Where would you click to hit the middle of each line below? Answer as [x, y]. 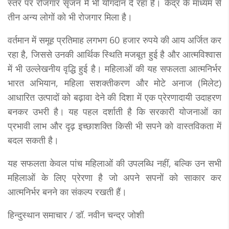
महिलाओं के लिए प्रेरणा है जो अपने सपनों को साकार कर [114, 177]
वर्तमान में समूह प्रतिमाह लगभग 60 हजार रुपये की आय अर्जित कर [114, 40]
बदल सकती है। [33, 140]
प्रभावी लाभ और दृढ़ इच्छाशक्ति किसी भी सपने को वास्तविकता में [114, 125]
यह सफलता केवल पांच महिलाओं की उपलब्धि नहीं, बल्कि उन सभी [114, 163]
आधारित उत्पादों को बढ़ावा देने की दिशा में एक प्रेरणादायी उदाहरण [114, 97]
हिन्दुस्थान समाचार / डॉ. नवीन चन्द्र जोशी [76, 214]
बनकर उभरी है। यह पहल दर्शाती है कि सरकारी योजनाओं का [114, 111]
